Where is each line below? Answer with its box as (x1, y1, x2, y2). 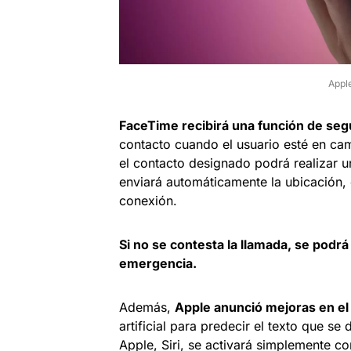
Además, (119, 299, 175, 315)
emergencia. (119, 255, 197, 271)
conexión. (119, 192, 177, 208)
